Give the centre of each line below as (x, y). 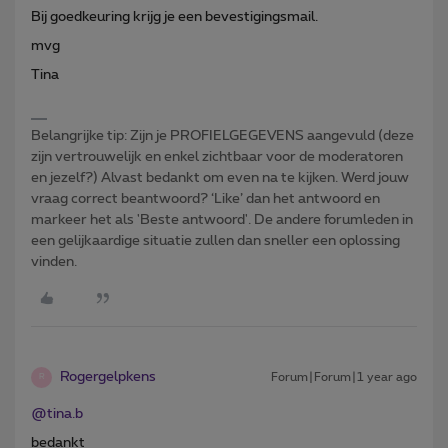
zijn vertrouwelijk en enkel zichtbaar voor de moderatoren (217, 156)
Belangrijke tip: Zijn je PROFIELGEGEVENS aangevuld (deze (222, 135)
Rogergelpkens (108, 376)
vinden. (54, 261)
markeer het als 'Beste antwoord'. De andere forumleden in (222, 219)
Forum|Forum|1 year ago (344, 376)
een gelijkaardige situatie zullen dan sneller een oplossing (215, 240)
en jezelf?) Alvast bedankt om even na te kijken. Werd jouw (220, 177)
